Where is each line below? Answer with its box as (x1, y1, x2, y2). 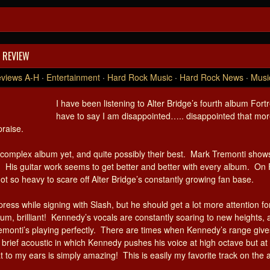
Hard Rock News (180, 71, 243, 83)
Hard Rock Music (107, 71, 172, 83)
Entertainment (46, 71, 100, 83)
